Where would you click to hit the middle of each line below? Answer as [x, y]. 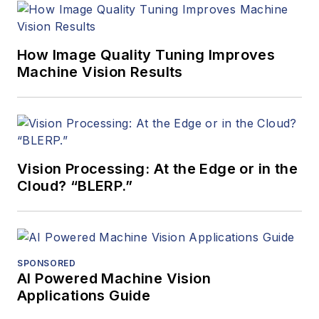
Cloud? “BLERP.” [75, 186]
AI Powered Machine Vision [114, 279]
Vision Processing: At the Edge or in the [157, 169]
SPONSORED [47, 263]
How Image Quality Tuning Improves [146, 55]
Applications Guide [84, 296]
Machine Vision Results [100, 72]
